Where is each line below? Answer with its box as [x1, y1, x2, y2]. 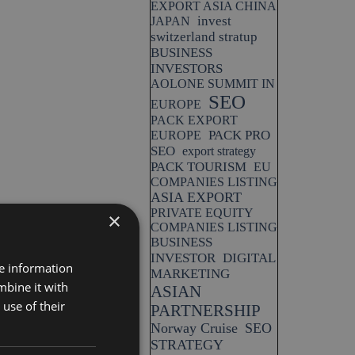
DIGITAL [223, 250, 275, 265]
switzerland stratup [151, 29, 258, 44]
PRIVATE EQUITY [151, 206, 254, 219]
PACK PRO [208, 128, 270, 143]
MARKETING [151, 266, 230, 281]
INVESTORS [151, 61, 223, 76]
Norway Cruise [151, 320, 238, 336]
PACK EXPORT [151, 113, 238, 127]
